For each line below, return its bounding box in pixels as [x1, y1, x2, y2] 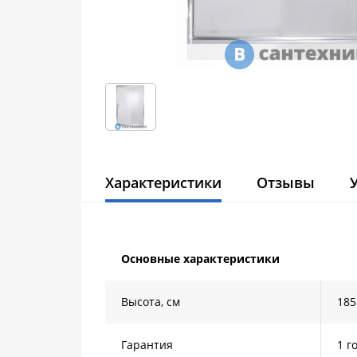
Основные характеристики [121, 251, 280, 266]
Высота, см [121, 294, 180, 309]
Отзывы [257, 173, 315, 192]
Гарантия [121, 337, 173, 352]
